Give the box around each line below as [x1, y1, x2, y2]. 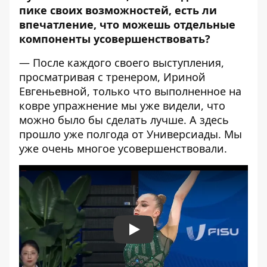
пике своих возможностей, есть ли [19, 3, 217, 17]
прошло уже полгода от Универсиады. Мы [19, 127, 242, 141]
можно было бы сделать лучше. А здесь [19, 113, 229, 127]
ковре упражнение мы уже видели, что [19, 98, 225, 113]
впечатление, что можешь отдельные [19, 17, 235, 32]
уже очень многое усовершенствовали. [19, 141, 227, 156]
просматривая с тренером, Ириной [19, 70, 206, 84]
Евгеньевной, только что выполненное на [19, 84, 241, 98]
